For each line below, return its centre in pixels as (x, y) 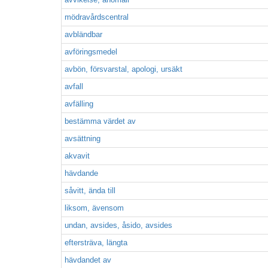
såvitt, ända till (90, 191)
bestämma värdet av (100, 121)
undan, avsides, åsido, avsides (118, 225)
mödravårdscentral (97, 17)
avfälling (79, 104)
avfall (74, 86)
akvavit (77, 156)
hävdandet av (88, 260)
